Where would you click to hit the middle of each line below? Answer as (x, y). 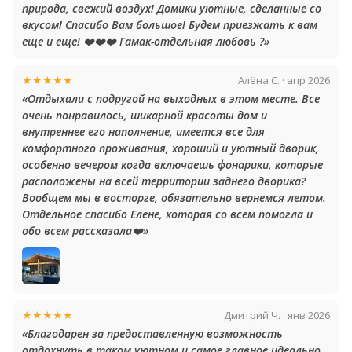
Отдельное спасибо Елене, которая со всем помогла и (167, 214)
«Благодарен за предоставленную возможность (152, 334)
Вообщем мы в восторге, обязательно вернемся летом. (174, 198)
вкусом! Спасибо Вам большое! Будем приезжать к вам (170, 25)
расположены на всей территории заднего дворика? (164, 181)
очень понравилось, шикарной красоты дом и (145, 115)
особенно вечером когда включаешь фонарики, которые (172, 165)
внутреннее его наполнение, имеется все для (143, 132)
